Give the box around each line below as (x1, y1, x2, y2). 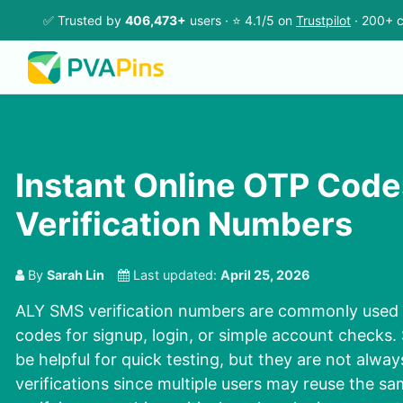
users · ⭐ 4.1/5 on (186, 13, 296, 28)
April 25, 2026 (220, 267, 310, 283)
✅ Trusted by (43, 13, 125, 28)
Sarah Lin (47, 267, 104, 283)
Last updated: (130, 267, 220, 283)
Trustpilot (296, 13, 351, 28)
